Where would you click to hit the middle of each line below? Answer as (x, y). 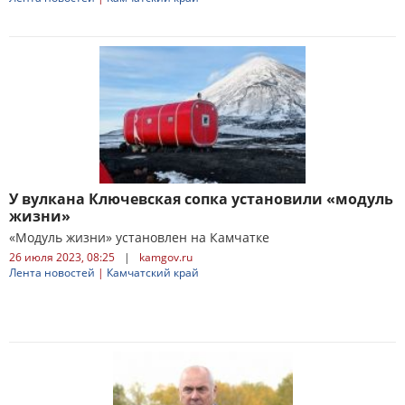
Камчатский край (153, 273)
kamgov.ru (166, 257)
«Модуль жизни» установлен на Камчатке (139, 237)
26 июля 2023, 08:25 (62, 257)
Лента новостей (52, 273)
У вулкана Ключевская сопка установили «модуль (201, 199)
